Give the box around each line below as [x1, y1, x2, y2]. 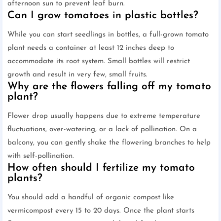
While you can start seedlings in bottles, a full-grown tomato [7, 31, 209, 38]
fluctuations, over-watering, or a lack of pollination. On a [7, 125, 197, 133]
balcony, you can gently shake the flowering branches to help [7, 139, 211, 147]
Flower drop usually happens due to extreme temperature [7, 112, 200, 120]
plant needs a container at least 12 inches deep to [7, 44, 174, 52]
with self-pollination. [7, 152, 74, 160]
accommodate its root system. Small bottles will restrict [7, 57, 190, 65]
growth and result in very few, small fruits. [7, 71, 147, 78]
